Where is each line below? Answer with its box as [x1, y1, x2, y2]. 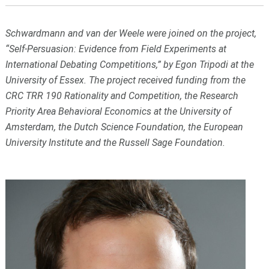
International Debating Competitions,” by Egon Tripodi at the [5, 59, 254, 71]
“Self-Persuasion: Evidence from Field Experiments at [5, 43, 226, 55]
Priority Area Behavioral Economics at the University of [5, 106, 231, 118]
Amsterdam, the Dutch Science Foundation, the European [5, 121, 243, 133]
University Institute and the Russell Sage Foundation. [5, 137, 225, 149]
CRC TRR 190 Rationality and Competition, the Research [5, 90, 238, 102]
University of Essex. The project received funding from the [5, 74, 246, 86]
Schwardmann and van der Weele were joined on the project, [5, 28, 256, 40]
